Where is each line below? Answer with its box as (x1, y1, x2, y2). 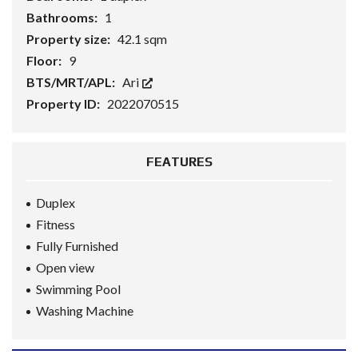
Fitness (36, 217, 75, 232)
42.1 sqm (117, 31, 167, 46)
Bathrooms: (26, 10, 100, 25)
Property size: (26, 31, 113, 46)
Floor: (26, 53, 64, 68)
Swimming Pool (36, 281, 121, 296)
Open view (36, 260, 94, 275)
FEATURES (145, 154, 213, 169)
